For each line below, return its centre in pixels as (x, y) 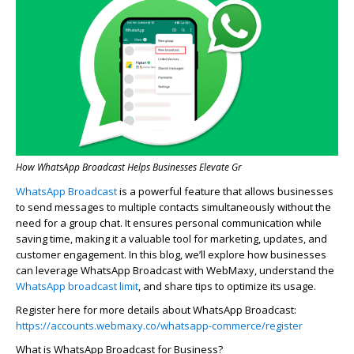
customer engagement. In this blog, (100, 255)
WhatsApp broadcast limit (77, 286)
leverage (57, 271)
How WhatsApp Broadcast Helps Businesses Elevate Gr (129, 168)
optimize (247, 286)
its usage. (292, 286)
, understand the (294, 271)
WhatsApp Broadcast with (142, 271)
